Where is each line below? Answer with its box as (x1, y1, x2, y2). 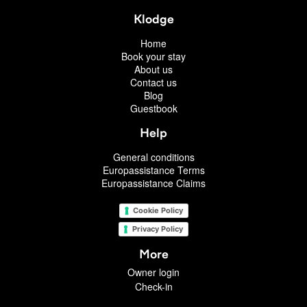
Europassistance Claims (101, 176, 206, 191)
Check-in (134, 280, 173, 294)
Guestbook (130, 101, 177, 116)
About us (134, 62, 173, 77)
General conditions (112, 150, 195, 164)
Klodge (133, 12, 174, 27)
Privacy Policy (132, 224, 183, 234)
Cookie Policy (132, 206, 183, 216)
